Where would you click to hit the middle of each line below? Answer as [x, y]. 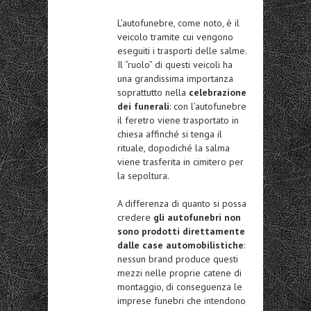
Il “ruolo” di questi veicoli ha [175, 65]
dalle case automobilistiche [180, 245]
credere [135, 218]
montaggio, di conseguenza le [180, 287]
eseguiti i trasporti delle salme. [182, 51]
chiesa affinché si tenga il [170, 134]
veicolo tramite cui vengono [175, 37]
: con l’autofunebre [208, 107]
